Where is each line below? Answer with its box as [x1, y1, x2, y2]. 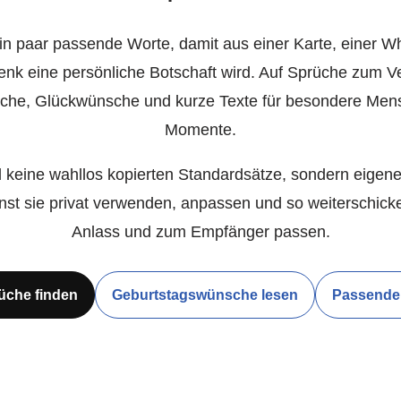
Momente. [165, 120, 236, 139]
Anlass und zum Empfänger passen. [71, 222, 330, 241]
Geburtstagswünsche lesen [111, 287, 298, 303]
